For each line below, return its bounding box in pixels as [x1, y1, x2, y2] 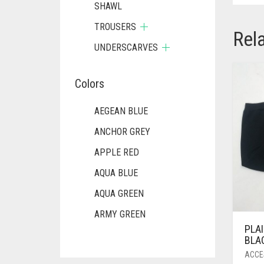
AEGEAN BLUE [94, 105, 148, 117]
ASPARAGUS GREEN [94, 250, 170, 261]
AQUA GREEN [94, 188, 144, 199]
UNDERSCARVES [94, 42, 158, 53]
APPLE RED [94, 147, 139, 158]
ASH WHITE [94, 229, 138, 240]
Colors [75, 77, 104, 91]
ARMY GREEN [94, 209, 146, 220]
